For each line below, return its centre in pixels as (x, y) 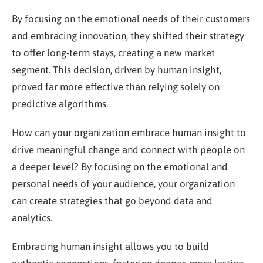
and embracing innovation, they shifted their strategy (128, 36)
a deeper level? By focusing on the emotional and (120, 166)
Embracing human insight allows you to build (110, 246)
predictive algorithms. (60, 104)
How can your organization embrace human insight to (129, 132)
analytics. (32, 218)
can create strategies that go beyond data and (112, 200)
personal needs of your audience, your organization (123, 183)
